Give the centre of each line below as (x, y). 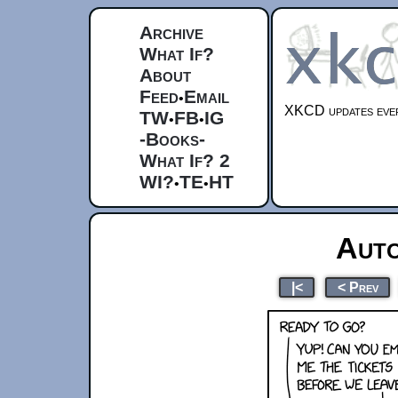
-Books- (172, 139)
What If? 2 (185, 160)
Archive (171, 32)
